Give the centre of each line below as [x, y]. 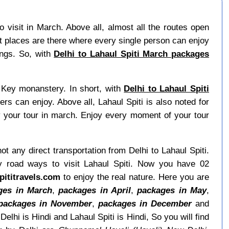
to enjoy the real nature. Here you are [135, 177]
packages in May [172, 190]
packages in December [145, 203]
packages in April [95, 190]
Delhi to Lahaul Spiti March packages [132, 54]
